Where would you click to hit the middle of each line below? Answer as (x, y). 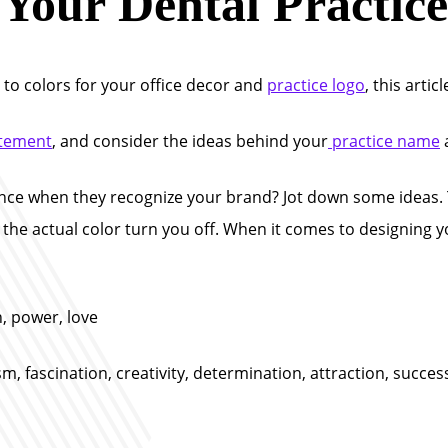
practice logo (316, 85)
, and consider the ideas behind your (190, 141)
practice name (384, 141)
